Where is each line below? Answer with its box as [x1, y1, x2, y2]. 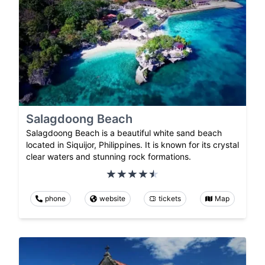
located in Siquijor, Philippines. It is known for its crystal [26, 139, 239, 150]
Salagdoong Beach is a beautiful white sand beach [26, 127, 222, 138]
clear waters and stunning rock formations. [26, 151, 191, 161]
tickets [159, 193, 182, 203]
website [99, 193, 125, 203]
